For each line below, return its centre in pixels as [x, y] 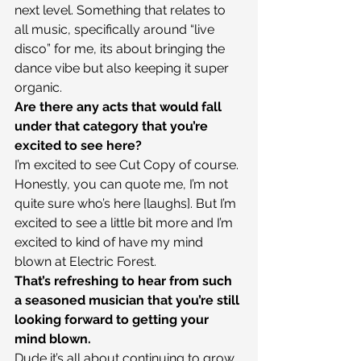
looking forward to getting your [113, 320]
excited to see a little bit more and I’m [125, 223]
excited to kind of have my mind [110, 243]
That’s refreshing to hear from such [125, 281]
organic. [38, 88]
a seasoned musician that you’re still [129, 301]
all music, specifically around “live [116, 30]
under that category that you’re [113, 127]
